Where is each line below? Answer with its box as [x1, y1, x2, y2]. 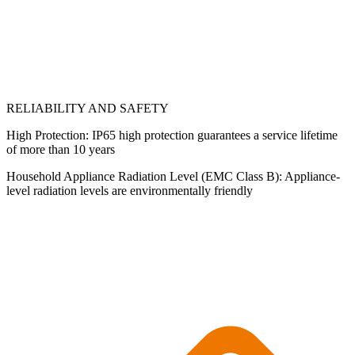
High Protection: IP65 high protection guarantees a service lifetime [6, 128, 338, 142]
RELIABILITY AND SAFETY [6, 101, 169, 115]
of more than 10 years [6, 143, 115, 156]
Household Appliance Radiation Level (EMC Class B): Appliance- [6, 170, 340, 183]
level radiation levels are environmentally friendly [6, 184, 269, 197]
